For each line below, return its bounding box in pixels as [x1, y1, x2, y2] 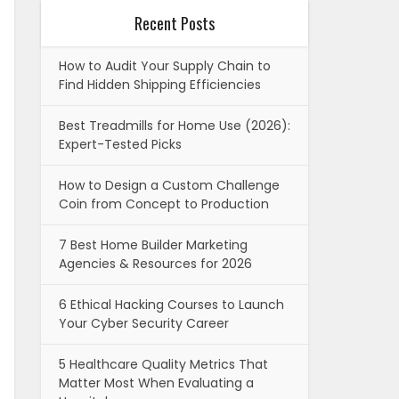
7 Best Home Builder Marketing [59, 236, 248, 255]
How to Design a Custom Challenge [59, 176, 280, 195]
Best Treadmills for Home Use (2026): [59, 117, 290, 135]
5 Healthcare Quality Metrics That [59, 355, 268, 374]
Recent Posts [134, 12, 215, 36]
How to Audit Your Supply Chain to [59, 57, 271, 76]
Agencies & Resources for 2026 [59, 255, 252, 273]
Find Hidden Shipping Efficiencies [59, 76, 261, 94]
